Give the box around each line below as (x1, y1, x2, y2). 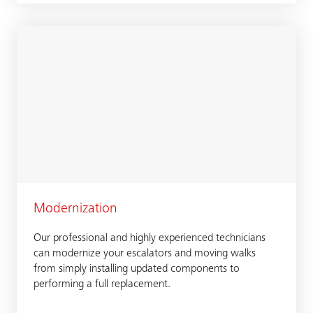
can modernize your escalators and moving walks (34, 248, 256, 259)
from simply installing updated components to (34, 263, 240, 275)
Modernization (34, 203, 117, 217)
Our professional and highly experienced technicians (34, 233, 265, 244)
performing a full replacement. (34, 279, 170, 290)
